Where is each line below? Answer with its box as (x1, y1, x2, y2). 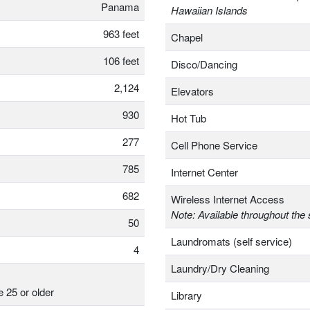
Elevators (171, 84, 214, 99)
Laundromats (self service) (171, 234, 292, 249)
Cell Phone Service (171, 138, 257, 153)
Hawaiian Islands (171, 3, 248, 18)
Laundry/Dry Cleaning (171, 261, 269, 276)
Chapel (171, 30, 203, 45)
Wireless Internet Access (171, 192, 284, 207)
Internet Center (171, 165, 238, 180)
